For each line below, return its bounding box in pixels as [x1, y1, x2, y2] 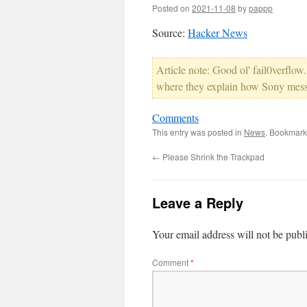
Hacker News [188, 25, 247, 40]
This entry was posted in [152, 126, 244, 138]
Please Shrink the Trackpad [160, 151, 265, 162]
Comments [152, 110, 199, 125]
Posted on [152, 2, 190, 14]
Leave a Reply [152, 193, 243, 212]
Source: [152, 25, 188, 40]
